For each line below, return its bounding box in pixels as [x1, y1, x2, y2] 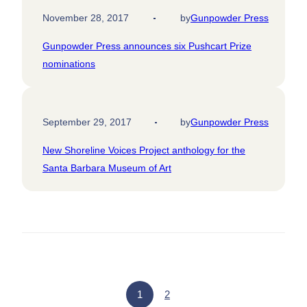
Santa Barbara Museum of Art [42, 162, 171, 174]
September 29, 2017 [42, 116, 132, 128]
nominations [42, 58, 95, 70]
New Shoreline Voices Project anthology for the [42, 145, 245, 156]
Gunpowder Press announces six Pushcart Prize [42, 40, 251, 52]
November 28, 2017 [42, 12, 129, 24]
